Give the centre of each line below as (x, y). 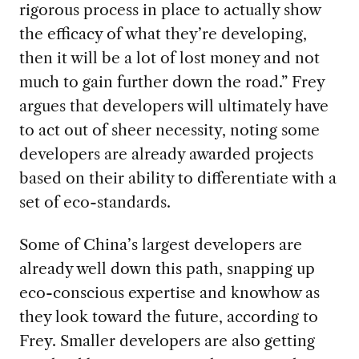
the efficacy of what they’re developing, (163, 34)
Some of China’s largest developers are (160, 245)
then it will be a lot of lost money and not (169, 58)
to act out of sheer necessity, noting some (169, 130)
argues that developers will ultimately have (173, 106)
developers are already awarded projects (166, 154)
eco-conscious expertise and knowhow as (169, 293)
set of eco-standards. (95, 202)
